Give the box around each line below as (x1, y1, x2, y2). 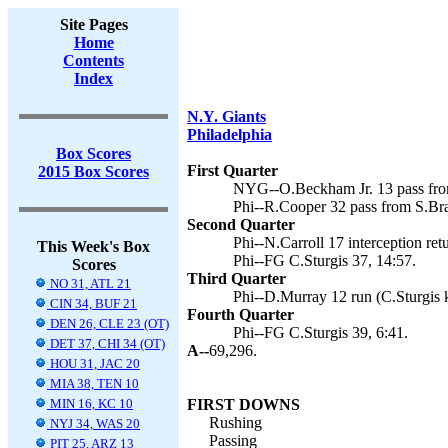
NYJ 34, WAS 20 (47, 416, 140, 431)
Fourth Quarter (187, 306, 294, 323)
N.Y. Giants (187, 108, 266, 125)
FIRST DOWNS (187, 396, 300, 413)
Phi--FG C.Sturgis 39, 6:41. (233, 324, 408, 341)
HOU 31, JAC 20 (47, 356, 140, 371)
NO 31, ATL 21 (47, 276, 131, 291)
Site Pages (59, 16, 128, 33)
